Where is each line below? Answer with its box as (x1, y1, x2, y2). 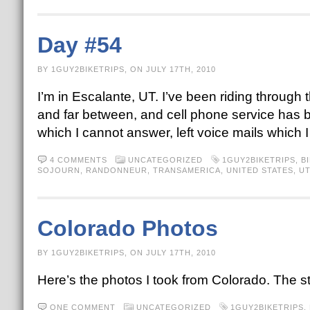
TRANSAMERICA (152, 166, 221, 174)
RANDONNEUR (85, 166, 147, 174)
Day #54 (37, 33, 122, 57)
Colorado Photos (37, 216, 218, 241)
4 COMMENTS (49, 156, 107, 164)
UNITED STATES (226, 166, 293, 174)
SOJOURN (37, 166, 80, 174)
